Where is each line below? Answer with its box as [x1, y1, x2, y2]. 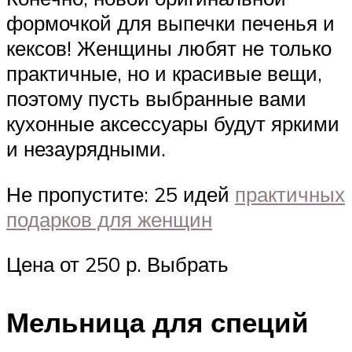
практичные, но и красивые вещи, [6, 60, 322, 86]
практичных [235, 181, 345, 207]
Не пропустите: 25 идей [6, 181, 235, 207]
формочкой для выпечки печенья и [6, 10, 335, 36]
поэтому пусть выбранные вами [6, 86, 306, 112]
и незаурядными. [6, 136, 166, 162]
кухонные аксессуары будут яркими [6, 111, 339, 137]
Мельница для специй [6, 304, 309, 339]
